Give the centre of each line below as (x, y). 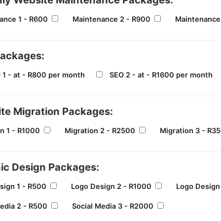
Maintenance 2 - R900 (111, 19)
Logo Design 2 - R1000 (111, 186)
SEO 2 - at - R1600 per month (161, 75)
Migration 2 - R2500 (100, 131)
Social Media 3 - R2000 (112, 206)
